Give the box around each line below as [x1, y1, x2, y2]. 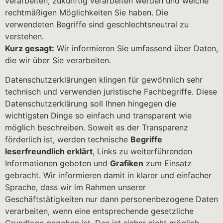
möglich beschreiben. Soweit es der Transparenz [5, 122, 188, 132]
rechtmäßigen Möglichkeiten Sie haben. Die [5, 7, 168, 18]
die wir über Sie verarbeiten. [5, 55, 111, 66]
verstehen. [5, 31, 44, 42]
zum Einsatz [143, 158, 192, 168]
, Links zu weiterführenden [93, 146, 192, 156]
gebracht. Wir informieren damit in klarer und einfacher [5, 170, 212, 180]
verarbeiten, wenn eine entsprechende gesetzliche [5, 206, 194, 216]
